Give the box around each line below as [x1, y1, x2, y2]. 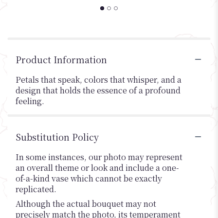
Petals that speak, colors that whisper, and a [16, 73, 182, 85]
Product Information [16, 53, 107, 66]
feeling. [16, 95, 44, 107]
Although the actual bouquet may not [16, 198, 156, 209]
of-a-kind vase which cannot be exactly [16, 172, 162, 184]
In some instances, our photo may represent [16, 151, 182, 163]
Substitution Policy [16, 130, 99, 143]
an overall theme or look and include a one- [16, 162, 179, 173]
